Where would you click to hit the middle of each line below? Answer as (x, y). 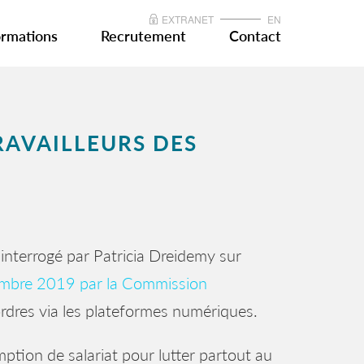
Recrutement (143, 36)
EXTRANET (188, 19)
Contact (255, 36)
